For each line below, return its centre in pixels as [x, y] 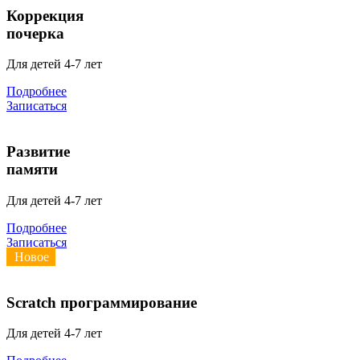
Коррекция [45, 15]
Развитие [38, 152]
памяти [32, 170]
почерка [35, 33]
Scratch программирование [102, 302]
